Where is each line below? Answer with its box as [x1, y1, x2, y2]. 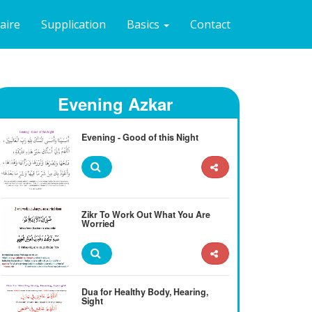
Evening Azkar [57, 91, 173, 116]
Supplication [41, 17, 106, 32]
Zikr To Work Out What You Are [81, 208, 210, 221]
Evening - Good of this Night [81, 130, 198, 143]
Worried [81, 217, 115, 230]
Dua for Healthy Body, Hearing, [81, 285, 208, 298]
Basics [127, 17, 162, 32]
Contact [190, 17, 231, 32]
